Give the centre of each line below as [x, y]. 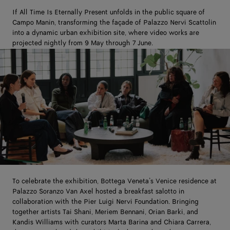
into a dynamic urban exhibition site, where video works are [106, 33]
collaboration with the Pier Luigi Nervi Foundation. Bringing [106, 202]
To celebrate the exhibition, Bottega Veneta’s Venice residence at [114, 181]
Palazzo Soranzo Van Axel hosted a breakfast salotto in [98, 191]
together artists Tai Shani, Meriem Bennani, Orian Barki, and [105, 212]
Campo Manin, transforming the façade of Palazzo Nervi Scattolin [114, 22]
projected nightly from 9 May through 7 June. [83, 43]
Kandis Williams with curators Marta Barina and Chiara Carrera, [112, 222]
